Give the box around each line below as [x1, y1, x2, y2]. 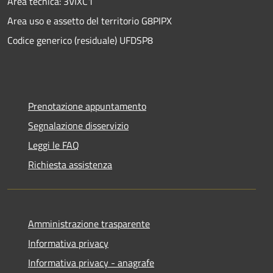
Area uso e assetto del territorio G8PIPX [7, 13, 172, 29]
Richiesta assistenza [28, 157, 112, 172]
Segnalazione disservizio [28, 118, 129, 133]
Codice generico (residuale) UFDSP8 [7, 33, 153, 48]
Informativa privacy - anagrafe [28, 255, 154, 271]
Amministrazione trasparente [28, 216, 150, 232]
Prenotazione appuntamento [28, 99, 146, 114]
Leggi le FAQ [28, 138, 79, 153]
